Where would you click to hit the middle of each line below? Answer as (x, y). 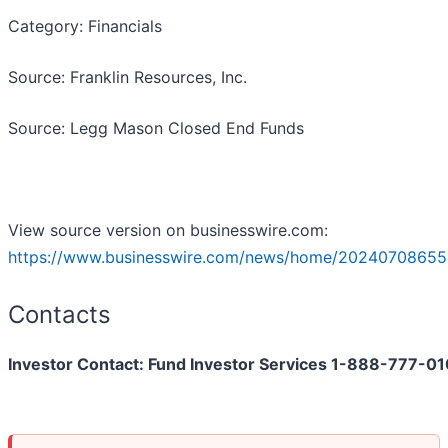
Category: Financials (85, 26)
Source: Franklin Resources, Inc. (127, 77)
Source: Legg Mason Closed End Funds (156, 128)
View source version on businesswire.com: (168, 230)
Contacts (59, 315)
